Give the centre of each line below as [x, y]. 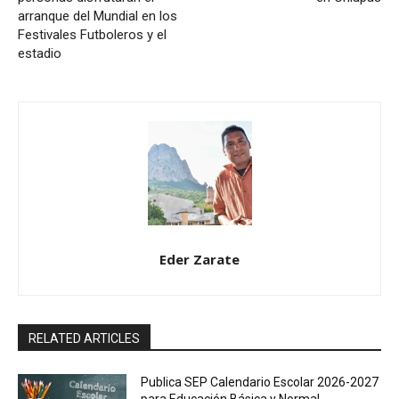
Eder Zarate [199, 260]
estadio [40, 54]
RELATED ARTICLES [84, 339]
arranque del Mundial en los [98, 16]
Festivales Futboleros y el [92, 35]
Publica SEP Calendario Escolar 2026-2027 [260, 383]
